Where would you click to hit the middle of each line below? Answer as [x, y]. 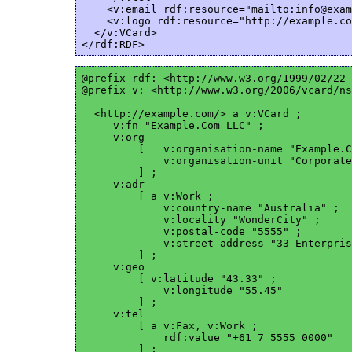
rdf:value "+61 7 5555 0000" [207, 337]
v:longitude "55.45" [182, 290]
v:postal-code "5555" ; [191, 231]
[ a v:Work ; [147, 196]
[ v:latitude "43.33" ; [179, 278]
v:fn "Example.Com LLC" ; [172, 125]
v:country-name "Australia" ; [210, 207]
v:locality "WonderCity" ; [201, 219]
